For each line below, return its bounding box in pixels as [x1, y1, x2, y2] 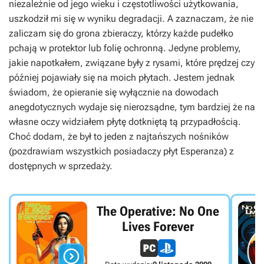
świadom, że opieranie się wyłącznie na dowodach [9, 86, 219, 98]
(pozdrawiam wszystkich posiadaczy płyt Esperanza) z [9, 145, 234, 157]
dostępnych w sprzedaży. [9, 160, 113, 171]
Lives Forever [122, 219, 194, 235]
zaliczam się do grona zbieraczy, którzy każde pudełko [9, 27, 233, 39]
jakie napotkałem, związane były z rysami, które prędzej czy [9, 57, 255, 68]
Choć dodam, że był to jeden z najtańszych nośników [9, 130, 229, 142]
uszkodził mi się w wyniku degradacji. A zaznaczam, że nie [9, 12, 253, 24]
